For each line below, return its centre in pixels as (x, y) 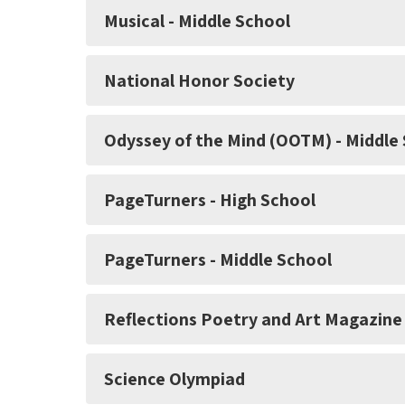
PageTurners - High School (210, 200)
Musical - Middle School (197, 21)
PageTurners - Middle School (218, 260)
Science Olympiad (174, 379)
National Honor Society (199, 81)
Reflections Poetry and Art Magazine (253, 320)
